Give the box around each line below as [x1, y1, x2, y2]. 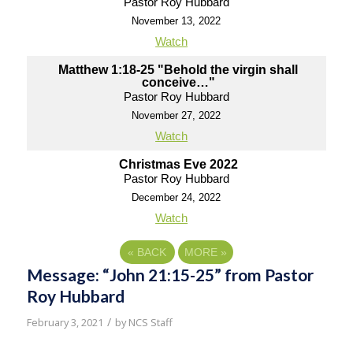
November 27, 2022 [132, 110, 221, 121]
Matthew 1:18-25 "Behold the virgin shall [58, 63, 299, 76]
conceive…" [141, 76, 215, 89]
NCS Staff [128, 315, 173, 329]
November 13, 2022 [132, 15, 221, 27]
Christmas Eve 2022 [118, 158, 238, 171]
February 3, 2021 [26, 315, 103, 329]
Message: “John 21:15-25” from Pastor [26, 265, 314, 284]
